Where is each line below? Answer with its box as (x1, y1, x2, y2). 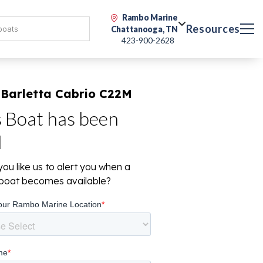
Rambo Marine (122, 12, 178, 22)
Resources (186, 22, 240, 35)
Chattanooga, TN (110, 24, 178, 34)
